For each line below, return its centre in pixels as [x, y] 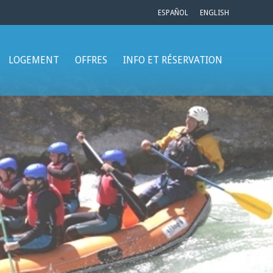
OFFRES [91, 60]
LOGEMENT [34, 60]
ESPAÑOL [173, 12]
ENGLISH [214, 12]
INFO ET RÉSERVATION [173, 60]
